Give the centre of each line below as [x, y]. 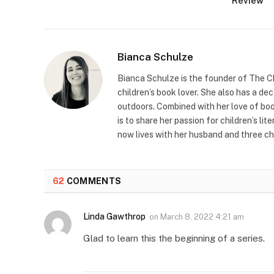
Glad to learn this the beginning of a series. [174, 238]
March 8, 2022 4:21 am [202, 217]
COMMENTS [93, 181]
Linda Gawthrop [114, 216]
